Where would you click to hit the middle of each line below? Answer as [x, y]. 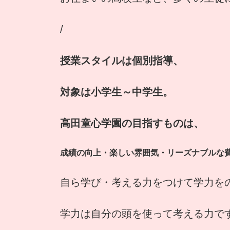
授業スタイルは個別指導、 [122, 61]
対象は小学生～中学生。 [117, 92]
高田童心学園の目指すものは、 [132, 123]
